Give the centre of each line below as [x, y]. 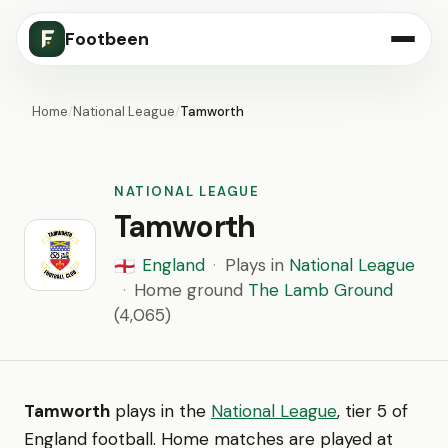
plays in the [160, 411]
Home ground [191, 290]
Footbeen [107, 39]
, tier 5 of [372, 411]
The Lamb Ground [320, 290]
